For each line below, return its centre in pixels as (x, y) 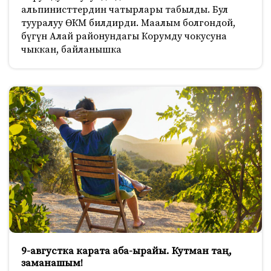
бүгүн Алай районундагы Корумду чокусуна (124, 36)
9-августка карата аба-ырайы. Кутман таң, (126, 251)
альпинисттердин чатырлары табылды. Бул (125, 9)
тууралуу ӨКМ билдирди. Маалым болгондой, (128, 23)
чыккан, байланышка (71, 49)
